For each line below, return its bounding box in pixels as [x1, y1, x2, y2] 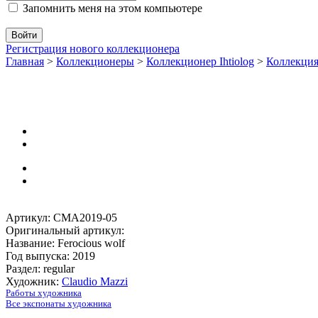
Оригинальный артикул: [6, 224, 124, 236]
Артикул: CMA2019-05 [6, 211, 117, 224]
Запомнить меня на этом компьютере [20, 1, 202, 14]
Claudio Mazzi [62, 275, 128, 287]
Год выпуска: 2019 [6, 249, 95, 262]
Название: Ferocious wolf [6, 236, 125, 249]
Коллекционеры [56, 55, 134, 67]
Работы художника [6, 287, 82, 298]
